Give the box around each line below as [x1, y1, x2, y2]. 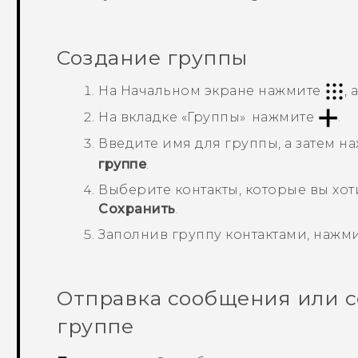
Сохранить [98, 201, 176, 217]
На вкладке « [98, 109, 188, 125]
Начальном [120, 82, 201, 98]
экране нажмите [201, 82, 325, 98]
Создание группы [57, 46, 248, 70]
